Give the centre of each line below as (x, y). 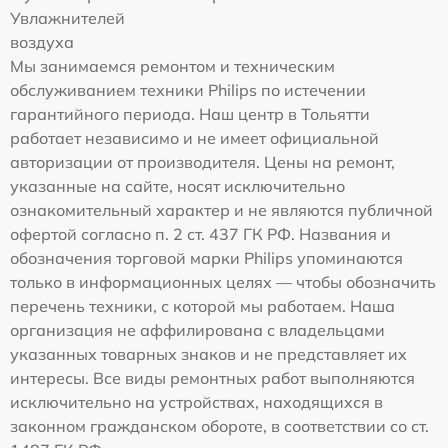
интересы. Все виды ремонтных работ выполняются (212, 378)
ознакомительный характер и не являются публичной (221, 210)
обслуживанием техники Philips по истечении (188, 90)
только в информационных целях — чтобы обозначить (223, 282)
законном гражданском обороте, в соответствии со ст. (219, 426)
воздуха (42, 42)
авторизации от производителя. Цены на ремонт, (202, 162)
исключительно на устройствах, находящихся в (196, 402)
